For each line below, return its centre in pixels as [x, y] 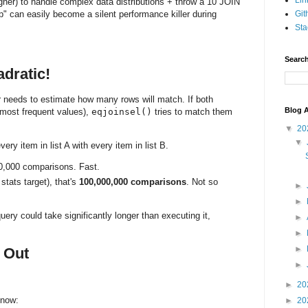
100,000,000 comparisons [133, 181]
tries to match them [192, 111]
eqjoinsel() [122, 111]
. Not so [202, 181]
